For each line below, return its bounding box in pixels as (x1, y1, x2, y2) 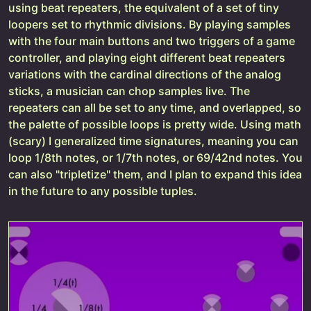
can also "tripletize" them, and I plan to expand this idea (8, 167, 302, 181)
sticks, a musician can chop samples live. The (8, 83, 250, 98)
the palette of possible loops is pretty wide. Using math (8, 117, 301, 131)
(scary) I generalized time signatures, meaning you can (8, 133, 299, 148)
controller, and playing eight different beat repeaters (8, 50, 285, 65)
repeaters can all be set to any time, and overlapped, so (8, 100, 301, 115)
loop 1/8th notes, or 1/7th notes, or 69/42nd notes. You (8, 150, 303, 165)
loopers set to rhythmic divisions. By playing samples (8, 17, 291, 31)
